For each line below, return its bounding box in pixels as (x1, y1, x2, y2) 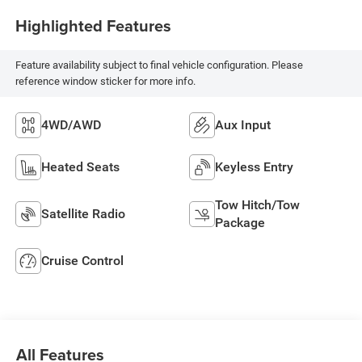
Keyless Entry (215, 158, 293, 175)
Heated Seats (40, 158, 120, 175)
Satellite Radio (40, 205, 125, 221)
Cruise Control (40, 252, 124, 268)
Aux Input (215, 116, 271, 133)
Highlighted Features (15, 14, 171, 38)
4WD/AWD (40, 116, 101, 133)
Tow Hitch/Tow (215, 196, 300, 213)
